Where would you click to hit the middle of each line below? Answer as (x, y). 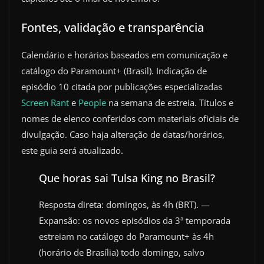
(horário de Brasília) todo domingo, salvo (122, 252)
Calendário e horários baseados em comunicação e (124, 55)
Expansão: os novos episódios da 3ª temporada (135, 220)
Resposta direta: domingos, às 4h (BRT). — (124, 204)
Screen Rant (45, 102)
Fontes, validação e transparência (113, 27)
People (92, 102)
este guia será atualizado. (72, 150)
